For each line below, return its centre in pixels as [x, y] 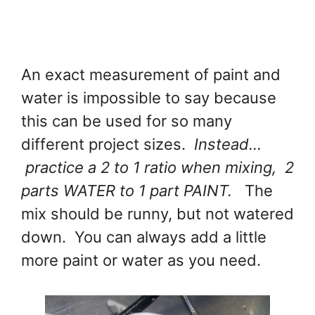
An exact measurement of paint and [151, 74]
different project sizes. [108, 144]
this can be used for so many [127, 121]
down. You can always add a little [144, 237]
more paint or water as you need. [141, 260]
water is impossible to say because [149, 97]
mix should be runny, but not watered [157, 213]
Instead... [228, 144]
